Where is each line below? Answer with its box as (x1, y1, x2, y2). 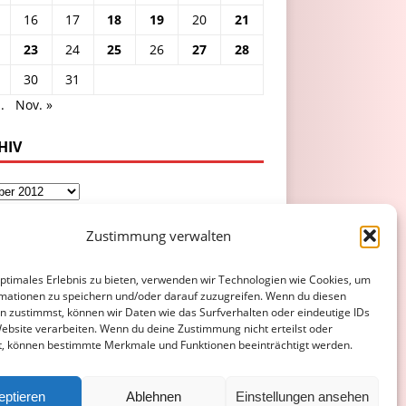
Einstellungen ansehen (235, 388, 369, 404)
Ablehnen (126, 388, 182, 404)
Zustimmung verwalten (85, 227, 231, 245)
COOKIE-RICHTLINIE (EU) (155, 386, 268, 401)
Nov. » (14, 96, 53, 113)
